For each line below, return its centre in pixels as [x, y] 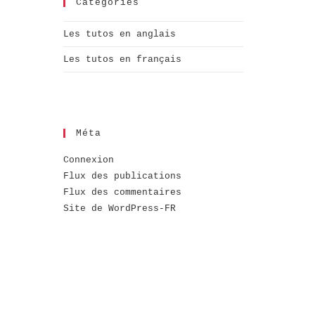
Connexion [89, 160]
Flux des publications [122, 176]
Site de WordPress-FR [120, 208]
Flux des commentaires [122, 192]
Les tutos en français [122, 59]
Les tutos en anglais [120, 34]
